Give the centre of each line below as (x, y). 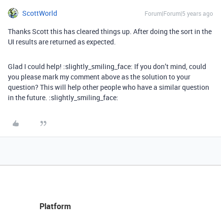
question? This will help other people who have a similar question (109, 87)
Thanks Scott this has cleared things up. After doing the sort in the (110, 31)
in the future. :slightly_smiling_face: (63, 97)
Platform (55, 206)
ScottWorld (40, 13)
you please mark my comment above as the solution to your (99, 77)
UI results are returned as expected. (62, 42)
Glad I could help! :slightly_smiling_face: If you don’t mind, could (107, 66)
